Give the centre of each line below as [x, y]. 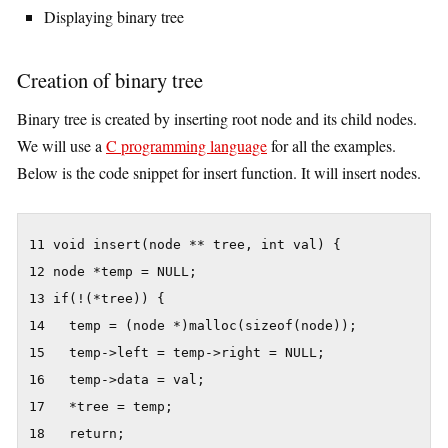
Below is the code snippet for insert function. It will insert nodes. [219, 173]
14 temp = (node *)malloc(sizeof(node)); [193, 326]
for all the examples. [331, 146]
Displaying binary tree [114, 16]
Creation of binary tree [110, 79]
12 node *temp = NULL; [113, 272]
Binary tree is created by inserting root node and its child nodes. [217, 119]
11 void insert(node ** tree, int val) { [185, 245]
